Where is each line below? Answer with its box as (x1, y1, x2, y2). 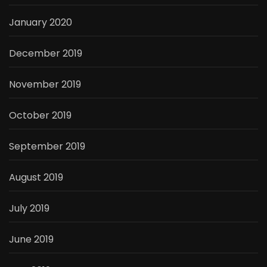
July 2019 (9, 201, 49, 216)
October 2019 (9, 108, 72, 123)
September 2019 (9, 139, 85, 154)
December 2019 (9, 46, 82, 61)
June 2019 (9, 232, 54, 247)
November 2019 (9, 77, 81, 92)
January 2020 (9, 15, 72, 30)
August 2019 (9, 170, 63, 185)
